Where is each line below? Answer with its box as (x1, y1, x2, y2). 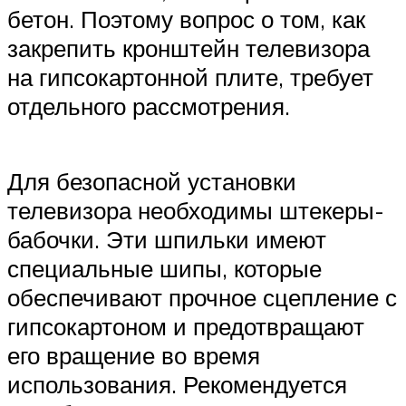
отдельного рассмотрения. (7, 92, 290, 121)
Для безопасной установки (7, 167, 296, 197)
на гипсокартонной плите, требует (7, 63, 373, 92)
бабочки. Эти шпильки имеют (7, 225, 326, 255)
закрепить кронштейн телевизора (7, 34, 370, 63)
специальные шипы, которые (7, 254, 322, 284)
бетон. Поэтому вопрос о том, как (7, 5, 365, 34)
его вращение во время (7, 341, 260, 371)
